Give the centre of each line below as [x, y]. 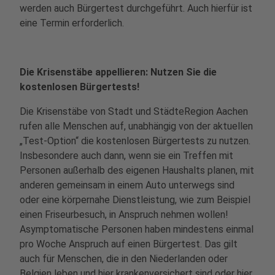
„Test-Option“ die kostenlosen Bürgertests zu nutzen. [135, 141]
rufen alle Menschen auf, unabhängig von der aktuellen [136, 126]
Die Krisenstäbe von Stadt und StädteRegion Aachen [134, 111]
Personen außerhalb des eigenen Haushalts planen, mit [137, 170]
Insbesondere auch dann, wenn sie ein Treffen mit [126, 156]
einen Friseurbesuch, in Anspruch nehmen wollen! [124, 215]
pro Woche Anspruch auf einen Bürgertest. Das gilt [129, 244]
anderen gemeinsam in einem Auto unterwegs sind [127, 185]
